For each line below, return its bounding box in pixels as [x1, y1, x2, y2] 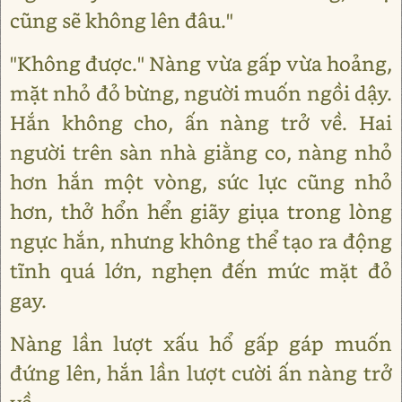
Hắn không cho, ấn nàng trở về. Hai [10, 109, 392, 135]
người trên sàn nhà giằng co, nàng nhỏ [10, 139, 392, 165]
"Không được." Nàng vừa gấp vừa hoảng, [10, 50, 392, 76]
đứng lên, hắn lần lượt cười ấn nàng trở [10, 360, 392, 386]
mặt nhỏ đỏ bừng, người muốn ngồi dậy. [10, 80, 392, 106]
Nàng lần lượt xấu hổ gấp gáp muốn [10, 330, 392, 356]
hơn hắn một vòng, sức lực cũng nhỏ [10, 169, 392, 195]
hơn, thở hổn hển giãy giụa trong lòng [10, 198, 392, 224]
